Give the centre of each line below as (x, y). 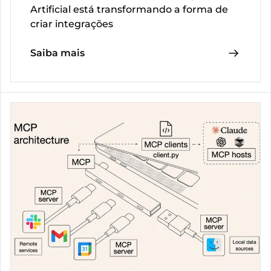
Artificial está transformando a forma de (129, 9)
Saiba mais (57, 53)
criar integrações (72, 24)
